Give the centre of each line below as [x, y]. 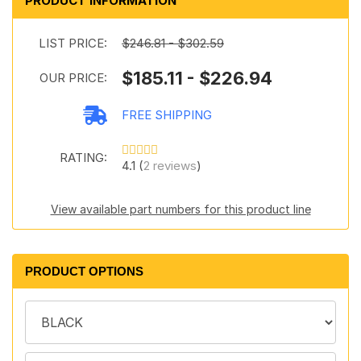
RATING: [83, 158]
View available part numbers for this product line [180, 209]
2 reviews [170, 166]
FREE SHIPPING [167, 115]
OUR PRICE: [73, 78]
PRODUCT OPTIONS [84, 271]
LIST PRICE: [73, 43]
